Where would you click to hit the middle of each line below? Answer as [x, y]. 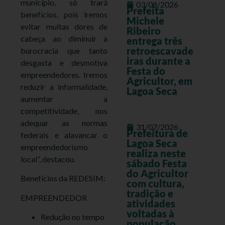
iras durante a [158, 61]
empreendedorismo [54, 147]
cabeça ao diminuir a [64, 38]
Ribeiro [143, 31]
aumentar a [64, 98]
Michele [145, 21]
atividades [151, 204]
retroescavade [160, 51]
